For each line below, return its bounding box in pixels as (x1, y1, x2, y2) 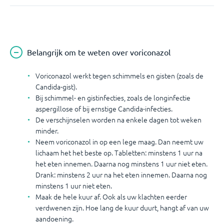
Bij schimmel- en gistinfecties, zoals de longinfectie (35, 92, 190, 102)
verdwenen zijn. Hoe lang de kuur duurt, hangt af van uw (35, 202, 209, 212)
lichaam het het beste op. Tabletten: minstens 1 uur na (35, 147, 202, 157)
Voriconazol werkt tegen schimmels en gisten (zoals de (35, 70, 203, 80)
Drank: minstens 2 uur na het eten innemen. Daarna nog (35, 169, 207, 179)
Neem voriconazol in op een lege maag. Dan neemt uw (35, 136, 203, 146)
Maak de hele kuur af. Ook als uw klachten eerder (35, 191, 187, 201)
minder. (35, 125, 58, 135)
